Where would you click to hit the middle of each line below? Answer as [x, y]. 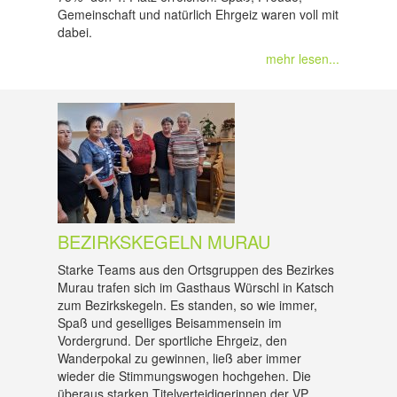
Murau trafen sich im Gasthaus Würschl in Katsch [196, 287]
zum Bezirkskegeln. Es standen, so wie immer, [187, 305]
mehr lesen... [303, 58]
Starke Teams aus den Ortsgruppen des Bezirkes [196, 269]
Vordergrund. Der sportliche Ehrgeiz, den [172, 340]
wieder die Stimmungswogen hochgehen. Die [184, 376]
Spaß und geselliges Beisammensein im [170, 323]
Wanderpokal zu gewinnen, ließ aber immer [179, 358]
